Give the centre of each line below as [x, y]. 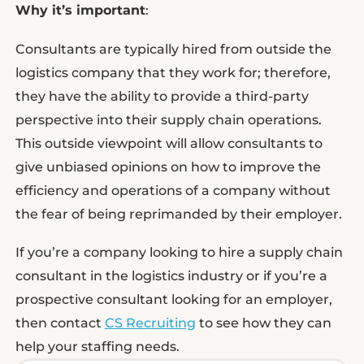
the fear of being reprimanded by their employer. [178, 214]
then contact [60, 323]
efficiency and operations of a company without [173, 190]
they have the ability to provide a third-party [162, 96]
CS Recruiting [150, 323]
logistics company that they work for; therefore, [173, 72]
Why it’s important [80, 10]
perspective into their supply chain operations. [168, 119]
